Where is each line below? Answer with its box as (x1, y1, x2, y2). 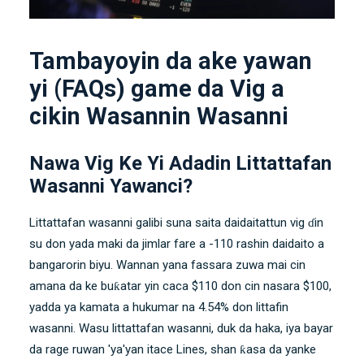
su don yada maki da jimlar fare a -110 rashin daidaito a (29, 236, 324, 251)
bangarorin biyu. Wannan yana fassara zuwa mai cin (29, 257, 305, 272)
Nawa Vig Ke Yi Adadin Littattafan (29, 151, 331, 175)
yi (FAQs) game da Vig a (29, 74, 284, 102)
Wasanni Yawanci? (29, 174, 193, 197)
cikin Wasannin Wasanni (29, 102, 288, 130)
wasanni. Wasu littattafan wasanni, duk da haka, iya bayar (29, 320, 333, 336)
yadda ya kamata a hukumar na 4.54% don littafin (29, 299, 288, 314)
